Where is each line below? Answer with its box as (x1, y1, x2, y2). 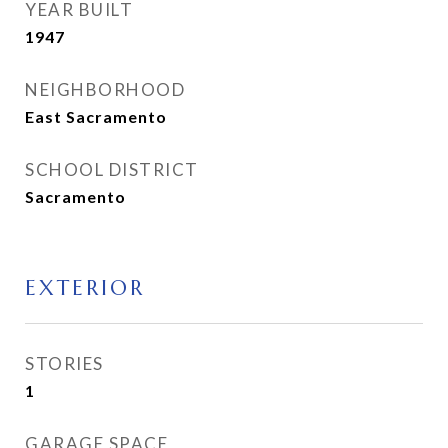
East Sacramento (25, 107, 167, 126)
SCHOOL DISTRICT (25, 159, 199, 180)
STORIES (25, 353, 104, 374)
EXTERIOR (25, 275, 145, 301)
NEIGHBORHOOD (25, 79, 185, 100)
